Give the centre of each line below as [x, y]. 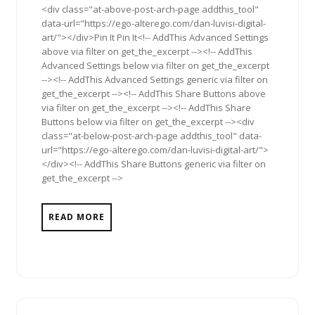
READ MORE [77, 217]
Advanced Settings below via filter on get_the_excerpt [155, 65]
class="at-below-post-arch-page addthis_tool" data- [152, 135]
